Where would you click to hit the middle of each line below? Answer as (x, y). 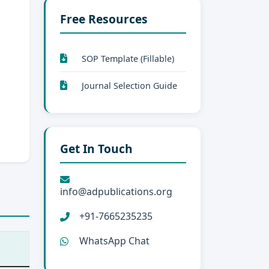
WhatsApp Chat (114, 241)
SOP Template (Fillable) (128, 58)
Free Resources (104, 19)
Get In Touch (96, 149)
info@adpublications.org (116, 192)
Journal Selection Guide (129, 85)
